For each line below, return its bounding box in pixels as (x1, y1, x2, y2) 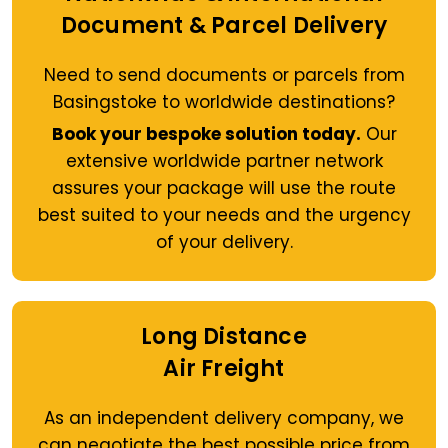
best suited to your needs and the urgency (37, 203, 411, 228)
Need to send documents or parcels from (43, 63, 405, 88)
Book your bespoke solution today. (51, 122, 361, 147)
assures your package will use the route (52, 176, 396, 201)
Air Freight (163, 353, 285, 385)
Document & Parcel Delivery (60, 10, 388, 42)
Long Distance (141, 321, 307, 353)
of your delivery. (155, 230, 293, 255)
